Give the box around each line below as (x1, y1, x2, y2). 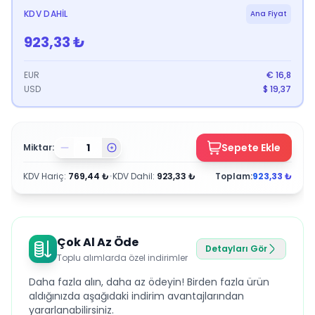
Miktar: (23, 141, 54, 153)
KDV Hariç (23, 170, 64, 182)
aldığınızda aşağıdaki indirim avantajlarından (29, 289, 244, 303)
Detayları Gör (205, 243, 267, 255)
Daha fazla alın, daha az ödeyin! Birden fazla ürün (29, 275, 269, 289)
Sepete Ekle (221, 141, 281, 155)
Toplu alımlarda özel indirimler (57, 252, 188, 264)
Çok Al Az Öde (57, 234, 139, 250)
